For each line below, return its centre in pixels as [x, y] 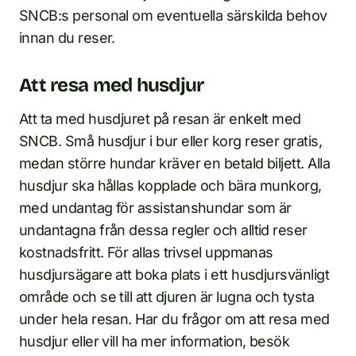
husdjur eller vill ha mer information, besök [155, 342]
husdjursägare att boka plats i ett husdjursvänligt [174, 275]
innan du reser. [67, 38]
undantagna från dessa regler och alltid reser [163, 230]
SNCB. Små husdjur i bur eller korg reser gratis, [171, 141]
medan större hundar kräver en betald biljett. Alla [174, 164]
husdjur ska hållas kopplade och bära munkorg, [170, 186]
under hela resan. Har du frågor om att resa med [174, 319]
